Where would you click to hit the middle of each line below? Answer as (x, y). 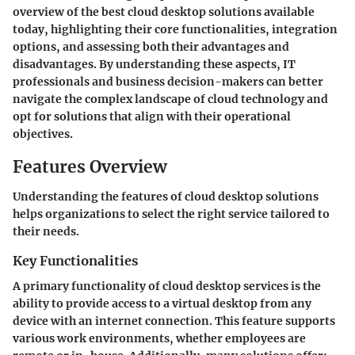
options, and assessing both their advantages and (151, 46)
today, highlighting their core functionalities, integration (175, 29)
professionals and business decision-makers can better (168, 81)
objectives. (43, 134)
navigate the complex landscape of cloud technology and (170, 99)
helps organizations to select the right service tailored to (171, 214)
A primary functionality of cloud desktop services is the (167, 286)
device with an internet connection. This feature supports (174, 321)
